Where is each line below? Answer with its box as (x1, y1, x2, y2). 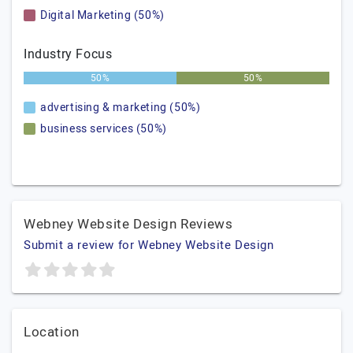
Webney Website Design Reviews (24, 214, 233, 234)
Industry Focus (24, 45, 113, 64)
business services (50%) (40, 121, 167, 137)
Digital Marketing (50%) (40, 7, 165, 24)
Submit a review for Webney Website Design (24, 236, 274, 254)
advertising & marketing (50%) (40, 99, 201, 116)
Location (24, 322, 80, 342)
